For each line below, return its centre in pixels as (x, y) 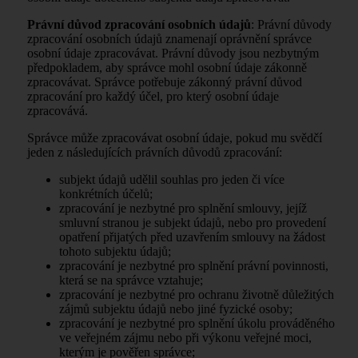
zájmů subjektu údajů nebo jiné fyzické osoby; (176, 308)
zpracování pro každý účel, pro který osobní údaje (153, 96)
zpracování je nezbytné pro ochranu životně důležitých (197, 294)
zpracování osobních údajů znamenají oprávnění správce (169, 38)
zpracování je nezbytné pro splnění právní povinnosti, (194, 265)
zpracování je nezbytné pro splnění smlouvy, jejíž (183, 208)
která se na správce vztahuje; (131, 280)
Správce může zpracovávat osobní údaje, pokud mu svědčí (175, 137)
